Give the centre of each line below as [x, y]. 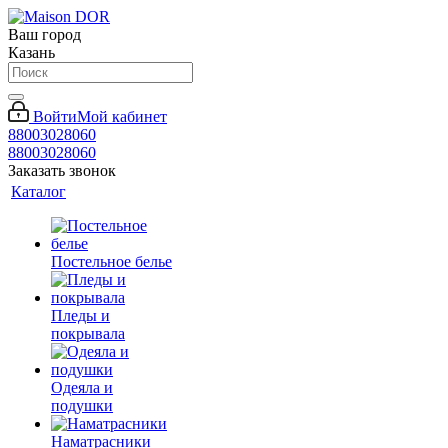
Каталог [38, 191]
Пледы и [80, 315]
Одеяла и [82, 387]
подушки [82, 405]
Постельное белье [111, 261]
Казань [31, 52]
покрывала [88, 333]
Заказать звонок [62, 170]
